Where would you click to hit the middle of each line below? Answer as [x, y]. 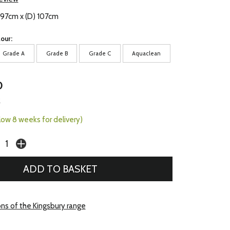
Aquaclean [147, 53]
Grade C [100, 53]
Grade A [14, 53]
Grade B [57, 53]
